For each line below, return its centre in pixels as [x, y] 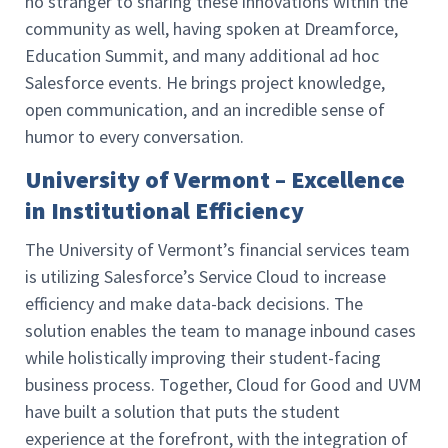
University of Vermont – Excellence [215, 180]
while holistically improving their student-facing [203, 358]
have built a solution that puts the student [182, 412]
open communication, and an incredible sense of [205, 110]
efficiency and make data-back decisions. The [194, 304]
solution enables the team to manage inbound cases [220, 331]
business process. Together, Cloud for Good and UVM [223, 385]
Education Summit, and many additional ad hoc [202, 56]
